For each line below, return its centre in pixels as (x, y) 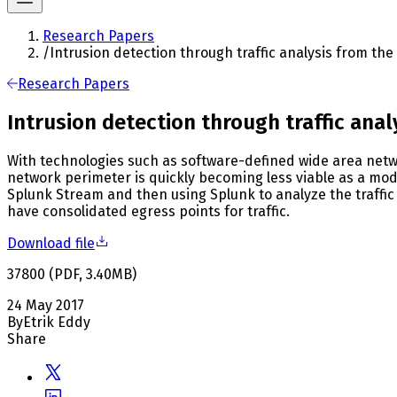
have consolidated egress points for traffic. (148, 211)
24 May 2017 (46, 305)
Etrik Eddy (57, 322)
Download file (51, 243)
